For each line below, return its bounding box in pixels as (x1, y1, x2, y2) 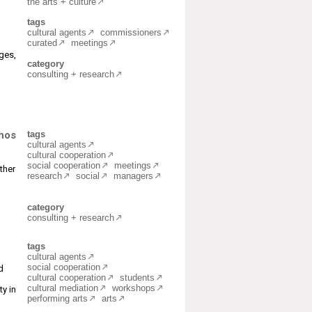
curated (27, 38, 57, 48)
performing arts (27, 293, 88, 304)
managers (114, 171, 153, 181)
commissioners (100, 27, 162, 38)
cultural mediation (27, 283, 98, 293)
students (120, 272, 155, 283)
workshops (112, 283, 155, 293)
